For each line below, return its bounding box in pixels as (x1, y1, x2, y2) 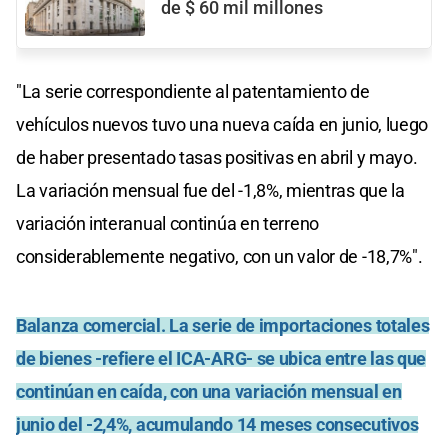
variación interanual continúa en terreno (16, 213, 319, 235)
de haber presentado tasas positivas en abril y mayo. (16, 147, 418, 169)
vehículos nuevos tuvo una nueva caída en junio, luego (16, 114, 429, 136)
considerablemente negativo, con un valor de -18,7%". (16, 246, 423, 268)
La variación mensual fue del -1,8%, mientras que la (16, 180, 405, 202)
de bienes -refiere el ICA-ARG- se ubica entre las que (16, 348, 427, 370)
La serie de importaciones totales (165, 315, 430, 337)
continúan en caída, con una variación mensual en (16, 381, 402, 403)
